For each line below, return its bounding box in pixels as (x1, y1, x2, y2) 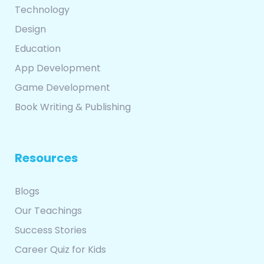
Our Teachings (15, 204, 82, 218)
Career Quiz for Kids (15, 243, 106, 257)
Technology (15, 3, 70, 17)
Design (15, 22, 46, 37)
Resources (15, 150, 78, 167)
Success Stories (15, 223, 87, 237)
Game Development (15, 81, 110, 95)
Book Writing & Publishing (15, 100, 131, 114)
